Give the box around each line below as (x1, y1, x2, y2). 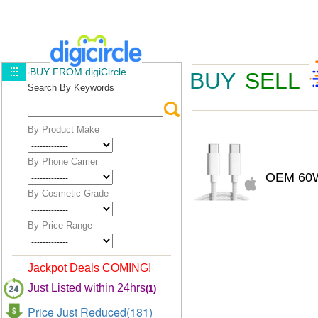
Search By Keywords (28, 82, 114, 93)
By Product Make (28, 124, 99, 135)
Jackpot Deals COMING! (28, 262, 151, 274)
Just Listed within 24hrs (28, 282, 146, 294)
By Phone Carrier (28, 156, 98, 167)
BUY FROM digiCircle (30, 66, 126, 77)
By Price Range (28, 220, 92, 231)
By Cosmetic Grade (28, 188, 109, 199)
